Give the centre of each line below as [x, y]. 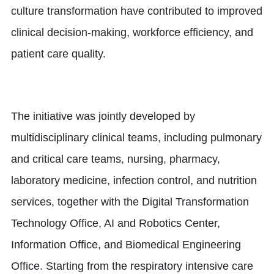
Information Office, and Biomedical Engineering [126, 245]
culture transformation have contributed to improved [137, 11]
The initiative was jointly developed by [103, 117]
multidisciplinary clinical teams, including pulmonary [136, 138]
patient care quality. [58, 54]
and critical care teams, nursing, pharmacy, [116, 159]
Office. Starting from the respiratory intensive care [132, 266]
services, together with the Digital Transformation [130, 202]
